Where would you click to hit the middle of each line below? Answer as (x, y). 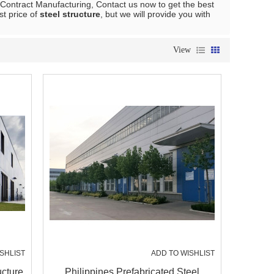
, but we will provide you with (155, 14)
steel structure (70, 14)
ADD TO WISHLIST (183, 253)
